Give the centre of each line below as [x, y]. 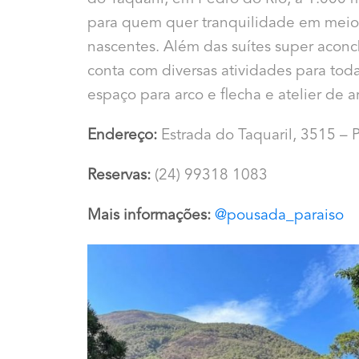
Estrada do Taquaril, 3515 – [255, 135]
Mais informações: [151, 216]
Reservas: [119, 175]
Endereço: [125, 135]
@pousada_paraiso [280, 216]
